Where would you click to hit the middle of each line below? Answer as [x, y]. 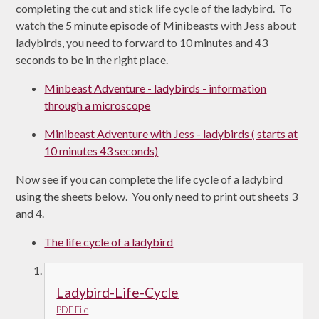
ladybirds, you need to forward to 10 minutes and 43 [142, 42]
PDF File [73, 310]
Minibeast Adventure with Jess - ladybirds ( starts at [171, 133]
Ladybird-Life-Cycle [118, 293]
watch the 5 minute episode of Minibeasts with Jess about [156, 25]
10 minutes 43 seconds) [101, 150]
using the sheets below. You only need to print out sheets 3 [157, 196]
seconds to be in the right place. [92, 59]
